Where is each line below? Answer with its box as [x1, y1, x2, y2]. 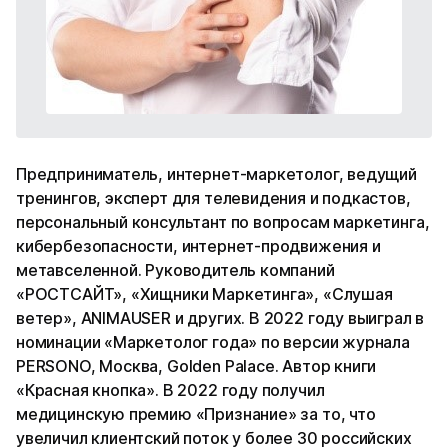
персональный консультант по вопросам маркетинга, [16, 211, 430, 232]
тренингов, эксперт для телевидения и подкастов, [16, 187, 411, 208]
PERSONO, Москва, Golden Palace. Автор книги [16, 355, 377, 376]
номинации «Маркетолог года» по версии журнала [16, 331, 410, 352]
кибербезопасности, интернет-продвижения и [16, 235, 381, 256]
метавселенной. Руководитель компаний [16, 259, 335, 280]
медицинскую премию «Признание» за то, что [16, 403, 376, 424]
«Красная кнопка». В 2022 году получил [16, 379, 325, 400]
